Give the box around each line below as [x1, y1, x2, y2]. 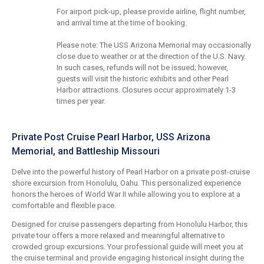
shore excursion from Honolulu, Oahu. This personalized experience [12, 179, 241, 188]
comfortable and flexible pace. [12, 201, 116, 210]
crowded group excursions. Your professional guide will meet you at [12, 242, 243, 252]
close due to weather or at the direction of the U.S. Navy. [57, 52, 246, 61]
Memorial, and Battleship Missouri [12, 146, 160, 157]
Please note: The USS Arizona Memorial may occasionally [57, 41, 251, 50]
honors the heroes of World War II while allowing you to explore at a [12, 190, 240, 199]
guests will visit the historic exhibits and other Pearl [57, 74, 229, 84]
